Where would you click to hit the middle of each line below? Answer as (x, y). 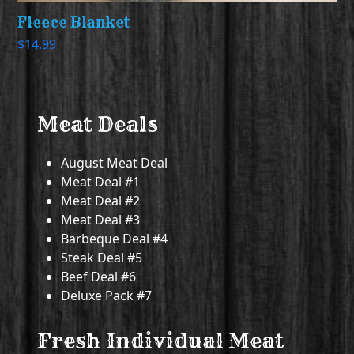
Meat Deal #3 (101, 219)
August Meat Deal (115, 162)
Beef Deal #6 (99, 276)
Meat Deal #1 (101, 181)
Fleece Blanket (74, 22)
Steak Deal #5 (102, 257)
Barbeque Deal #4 (115, 238)
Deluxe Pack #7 (107, 295)
